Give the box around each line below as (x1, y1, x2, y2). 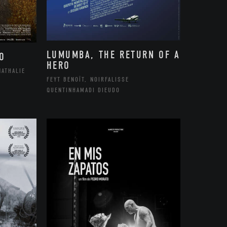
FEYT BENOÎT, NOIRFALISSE (46, 75, 129, 84)
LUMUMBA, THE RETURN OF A (46, 49, 180, 61)
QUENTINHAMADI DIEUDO (46, 86, 121, 94)
